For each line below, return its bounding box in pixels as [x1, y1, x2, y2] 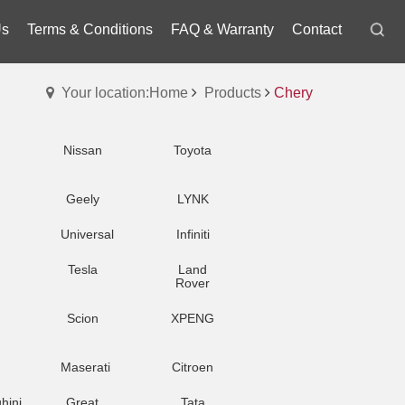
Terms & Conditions [27, 22, 153, 37]
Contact [292, 22, 342, 37]
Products [204, 85, 261, 100]
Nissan [62, 143, 102, 157]
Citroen [172, 360, 213, 374]
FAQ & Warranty [171, 22, 274, 37]
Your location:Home [61, 85, 188, 100]
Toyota [174, 143, 212, 157]
